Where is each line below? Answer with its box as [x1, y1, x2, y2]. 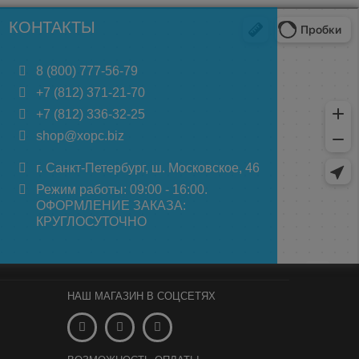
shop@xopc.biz [36, 129, 125, 143]
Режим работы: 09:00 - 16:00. [36, 183, 208, 196]
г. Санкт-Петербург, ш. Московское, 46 [36, 161, 260, 175]
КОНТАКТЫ [9, 18, 95, 36]
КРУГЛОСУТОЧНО [36, 215, 147, 228]
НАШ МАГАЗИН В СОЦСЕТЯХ [67, 290, 216, 302]
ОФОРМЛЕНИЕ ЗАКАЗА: [36, 199, 187, 212]
